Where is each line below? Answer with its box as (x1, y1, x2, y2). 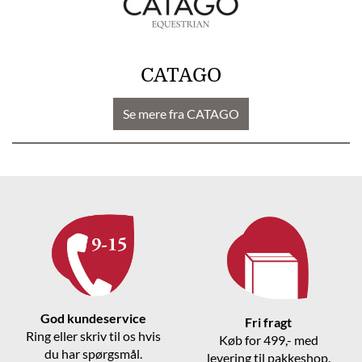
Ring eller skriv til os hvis (26, 328, 162, 344)
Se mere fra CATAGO (123, 106, 239, 121)
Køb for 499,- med (218, 332, 318, 348)
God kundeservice (40, 310, 147, 326)
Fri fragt (245, 314, 293, 330)
